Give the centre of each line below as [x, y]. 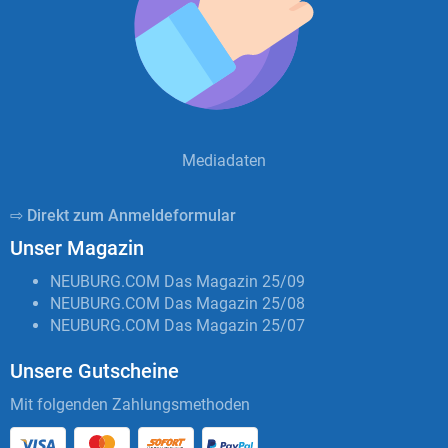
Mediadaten [224, 160]
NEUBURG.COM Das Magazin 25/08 [177, 303]
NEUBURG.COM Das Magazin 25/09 [177, 281]
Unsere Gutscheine [94, 370]
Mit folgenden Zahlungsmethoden [130, 404]
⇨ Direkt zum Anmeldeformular [123, 215]
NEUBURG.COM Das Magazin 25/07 [177, 325]
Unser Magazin [77, 247]
